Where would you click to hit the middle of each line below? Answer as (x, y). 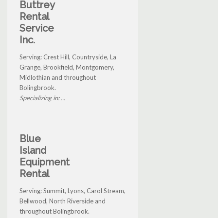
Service (37, 28)
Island (33, 151)
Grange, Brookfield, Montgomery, (67, 67)
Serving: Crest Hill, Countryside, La (68, 57)
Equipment (45, 162)
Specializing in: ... (42, 98)
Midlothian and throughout (58, 78)
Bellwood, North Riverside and (63, 201)
